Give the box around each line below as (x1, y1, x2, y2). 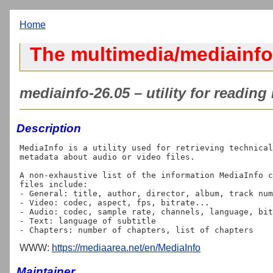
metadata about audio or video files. (19, 152, 195, 161)
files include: (19, 179, 88, 189)
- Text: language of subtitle (19, 216, 156, 225)
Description (16, 121, 81, 135)
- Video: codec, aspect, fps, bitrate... (19, 197, 210, 207)
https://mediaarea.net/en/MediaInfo (52, 242, 200, 253)
